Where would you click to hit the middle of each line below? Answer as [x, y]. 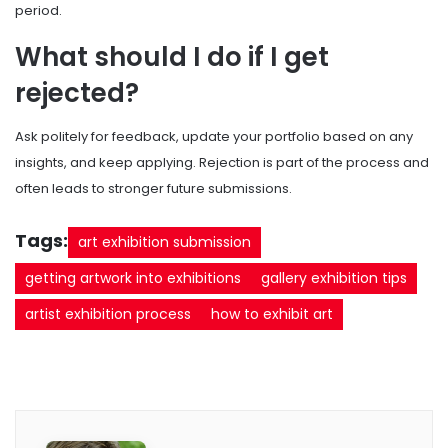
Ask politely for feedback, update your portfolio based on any [214, 136]
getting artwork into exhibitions [133, 277]
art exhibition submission [164, 241]
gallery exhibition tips [334, 277]
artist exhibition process [108, 313]
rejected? [77, 92]
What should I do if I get [172, 56]
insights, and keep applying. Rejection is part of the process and [222, 162]
